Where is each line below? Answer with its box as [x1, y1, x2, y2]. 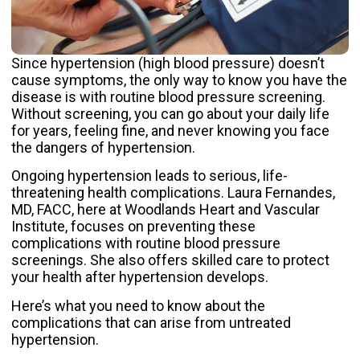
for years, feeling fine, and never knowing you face [11, 122, 329, 139]
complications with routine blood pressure [11, 235, 280, 252]
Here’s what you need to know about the [11, 297, 265, 314]
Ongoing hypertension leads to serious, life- [11, 167, 288, 185]
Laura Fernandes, [227, 184, 335, 202]
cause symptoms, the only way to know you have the [11, 72, 347, 88]
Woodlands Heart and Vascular [125, 201, 320, 219]
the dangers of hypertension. [11, 139, 195, 156]
